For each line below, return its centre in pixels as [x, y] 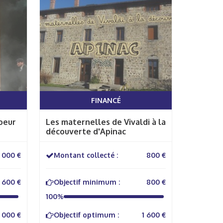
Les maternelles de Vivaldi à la [106, 122]
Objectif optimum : [86, 215]
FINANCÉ [106, 100]
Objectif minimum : [87, 182]
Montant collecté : [86, 155]
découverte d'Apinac [86, 131]
